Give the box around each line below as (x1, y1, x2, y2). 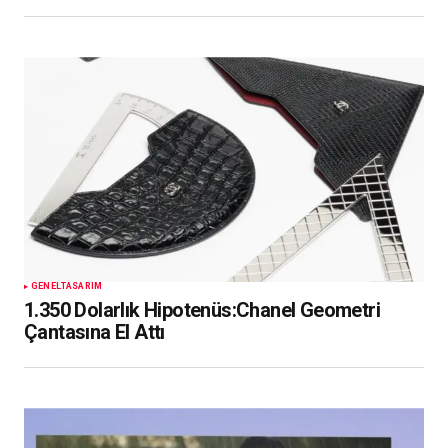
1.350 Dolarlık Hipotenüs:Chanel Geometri (24, 298, 380, 323)
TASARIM (60, 281, 103, 292)
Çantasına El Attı (24, 320, 165, 345)
